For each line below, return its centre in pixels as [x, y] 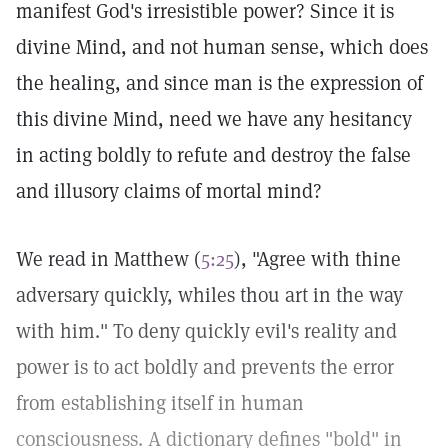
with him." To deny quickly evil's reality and [206, 331]
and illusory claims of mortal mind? [169, 191]
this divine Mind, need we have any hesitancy [214, 119]
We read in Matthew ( [108, 259]
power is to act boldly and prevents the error [205, 367]
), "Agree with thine [317, 259]
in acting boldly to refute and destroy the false [213, 155]
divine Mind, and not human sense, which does [222, 47]
